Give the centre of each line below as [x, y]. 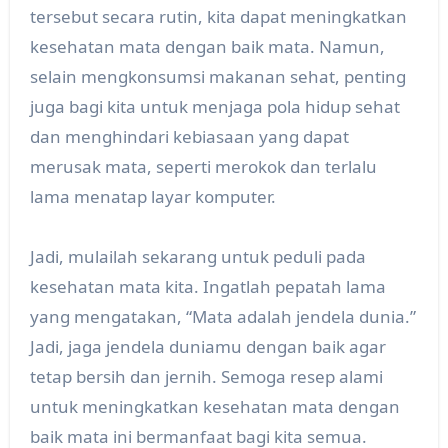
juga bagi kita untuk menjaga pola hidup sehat [214, 107]
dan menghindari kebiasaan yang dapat [189, 137]
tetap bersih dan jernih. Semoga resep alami [206, 377]
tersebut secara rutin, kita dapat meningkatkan [218, 17]
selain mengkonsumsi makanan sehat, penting [217, 77]
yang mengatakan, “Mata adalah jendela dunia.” [222, 317]
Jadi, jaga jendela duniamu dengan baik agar [207, 347]
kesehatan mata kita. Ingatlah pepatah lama [207, 287]
